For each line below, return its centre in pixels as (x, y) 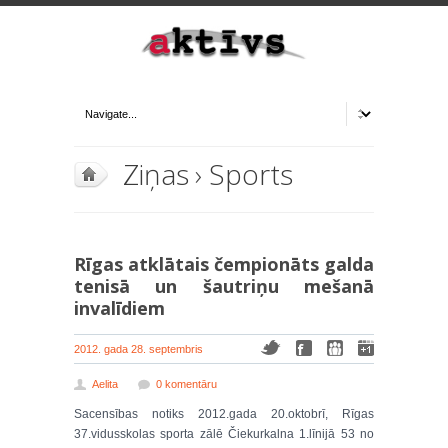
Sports (251, 174)
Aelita (105, 384)
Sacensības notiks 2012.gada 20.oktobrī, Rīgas (224, 414)
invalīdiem (119, 308)
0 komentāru (186, 384)
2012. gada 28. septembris (138, 349)
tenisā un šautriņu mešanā (224, 286)
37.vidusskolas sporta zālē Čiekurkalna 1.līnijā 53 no (224, 434)
